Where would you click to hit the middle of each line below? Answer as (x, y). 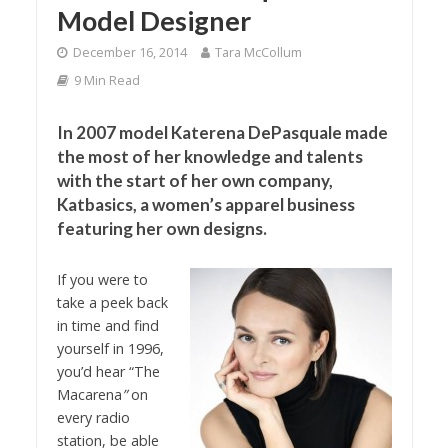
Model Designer (153, 20)
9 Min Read (106, 80)
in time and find (107, 325)
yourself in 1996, (110, 348)
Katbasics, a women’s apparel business (205, 204)
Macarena (89, 394)
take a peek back (112, 302)
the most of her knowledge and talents (209, 156)
